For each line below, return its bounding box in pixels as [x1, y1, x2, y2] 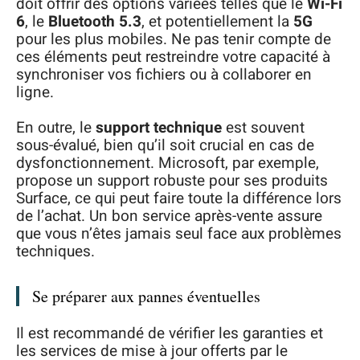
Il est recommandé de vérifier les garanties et [16, 321, 323, 345]
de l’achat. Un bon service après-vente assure [16, 205, 322, 228]
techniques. [16, 240, 95, 264]
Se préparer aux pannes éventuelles [32, 285, 260, 308]
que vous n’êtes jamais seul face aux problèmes [16, 223, 342, 246]
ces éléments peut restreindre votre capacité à [16, 45, 330, 68]
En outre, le [16, 117, 96, 140]
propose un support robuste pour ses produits [16, 170, 328, 193]
